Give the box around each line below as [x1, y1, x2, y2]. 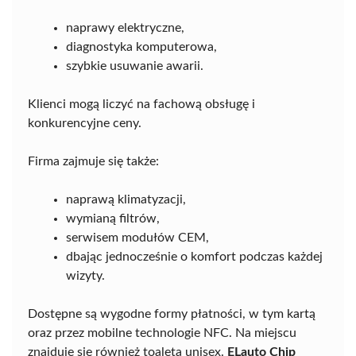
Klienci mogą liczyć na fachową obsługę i [28, 98, 255, 111]
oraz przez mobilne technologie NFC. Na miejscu [28, 327, 296, 340]
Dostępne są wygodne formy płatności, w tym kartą [28, 308, 315, 321]
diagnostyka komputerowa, [66, 41, 217, 54]
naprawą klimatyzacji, [66, 193, 186, 207]
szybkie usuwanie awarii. [66, 60, 203, 73]
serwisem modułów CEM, [66, 231, 209, 245]
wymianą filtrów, [66, 212, 160, 226]
